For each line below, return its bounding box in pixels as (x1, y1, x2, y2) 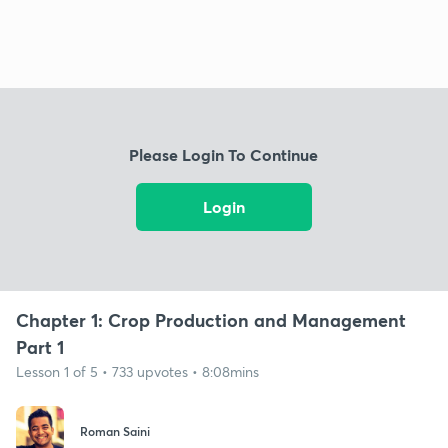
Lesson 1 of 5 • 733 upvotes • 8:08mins (16, 361, 259, 381)
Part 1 (16, 334, 64, 359)
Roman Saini (80, 423, 150, 440)
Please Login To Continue (129, 144, 319, 166)
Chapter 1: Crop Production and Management (16, 307, 406, 332)
